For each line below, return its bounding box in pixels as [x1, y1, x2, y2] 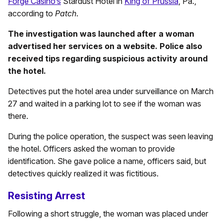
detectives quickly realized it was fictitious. [8, 168, 159, 178]
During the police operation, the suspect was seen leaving [8, 131, 213, 141]
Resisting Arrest [8, 189, 85, 202]
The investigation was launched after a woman [8, 28, 194, 39]
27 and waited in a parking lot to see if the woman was [8, 98, 201, 109]
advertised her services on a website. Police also [8, 41, 202, 51]
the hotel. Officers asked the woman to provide [8, 143, 175, 154]
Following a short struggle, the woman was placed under [8, 208, 208, 219]
